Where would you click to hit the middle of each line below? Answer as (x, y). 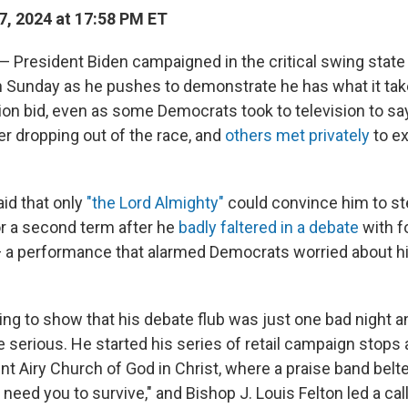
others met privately (297, 135)
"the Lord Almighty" (155, 203)
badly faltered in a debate (269, 227)
